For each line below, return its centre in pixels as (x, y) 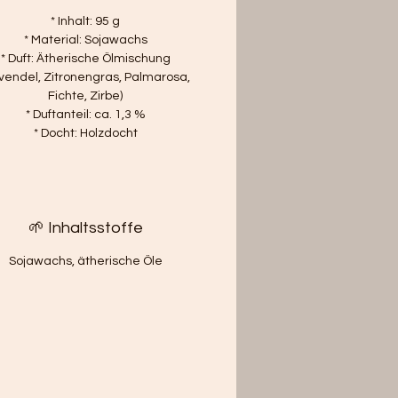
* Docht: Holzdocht (85, 133)
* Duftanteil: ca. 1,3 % (85, 114)
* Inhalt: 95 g (86, 21)
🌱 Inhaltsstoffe (85, 227)
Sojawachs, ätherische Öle (85, 261)
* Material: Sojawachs (85, 40)
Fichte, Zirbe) (86, 96)
